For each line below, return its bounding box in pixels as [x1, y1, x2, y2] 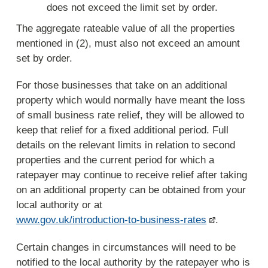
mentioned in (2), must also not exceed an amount [16, 37, 240, 49]
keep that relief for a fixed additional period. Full [16, 124, 229, 136]
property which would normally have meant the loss [16, 95, 246, 106]
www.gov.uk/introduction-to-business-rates [16, 214, 207, 226]
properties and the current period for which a [16, 154, 215, 166]
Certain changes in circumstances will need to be [16, 241, 236, 253]
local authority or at [16, 199, 103, 211]
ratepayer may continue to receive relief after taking [16, 169, 248, 181]
